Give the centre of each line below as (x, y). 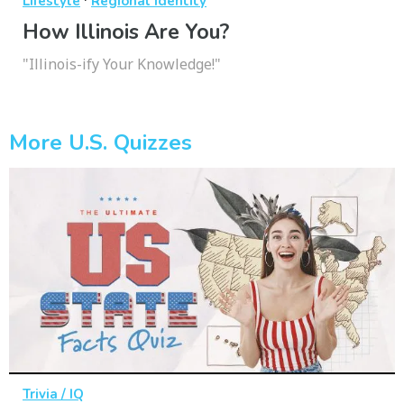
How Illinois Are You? (126, 32)
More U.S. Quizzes (101, 143)
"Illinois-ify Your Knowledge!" (122, 64)
